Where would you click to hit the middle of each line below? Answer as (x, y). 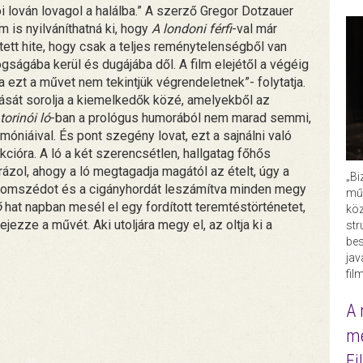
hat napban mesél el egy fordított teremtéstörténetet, (154, 207)
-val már (254, 28)
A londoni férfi (192, 28)
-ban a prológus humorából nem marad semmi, (181, 117)
